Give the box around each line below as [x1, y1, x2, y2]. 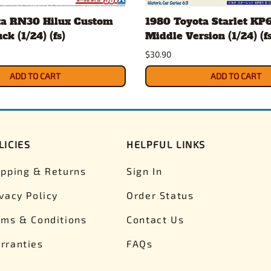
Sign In [126, 165, 163, 177]
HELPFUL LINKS [126, 138, 206, 150]
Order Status [126, 189, 194, 201]
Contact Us [126, 213, 184, 225]
